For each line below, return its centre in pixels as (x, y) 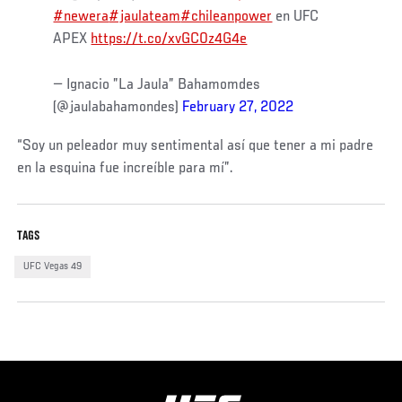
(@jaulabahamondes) (118, 108)
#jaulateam (145, 17)
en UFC (296, 17)
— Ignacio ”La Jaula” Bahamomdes (157, 86)
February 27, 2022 (238, 108)
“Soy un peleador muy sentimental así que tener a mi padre (196, 147)
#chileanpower (227, 17)
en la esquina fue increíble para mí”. (126, 169)
